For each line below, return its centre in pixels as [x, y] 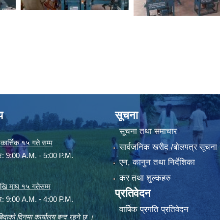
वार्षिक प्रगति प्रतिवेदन [154, 209]
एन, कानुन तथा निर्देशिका [157, 163]
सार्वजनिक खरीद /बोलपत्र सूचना [168, 147]
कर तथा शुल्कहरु [145, 178]
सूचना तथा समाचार [148, 132]
